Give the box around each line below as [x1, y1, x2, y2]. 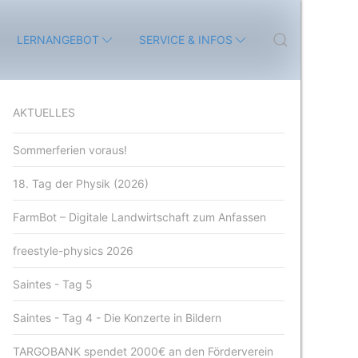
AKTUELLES [13, 105, 76, 119]
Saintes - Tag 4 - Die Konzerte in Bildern [13, 311, 222, 324]
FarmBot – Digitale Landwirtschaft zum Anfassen [13, 210, 267, 224]
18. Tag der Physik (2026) [13, 177, 149, 190]
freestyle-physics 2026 [13, 244, 134, 257]
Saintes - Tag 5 [13, 277, 93, 291]
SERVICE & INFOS [139, 33, 233, 46]
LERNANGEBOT [17, 33, 99, 46]
